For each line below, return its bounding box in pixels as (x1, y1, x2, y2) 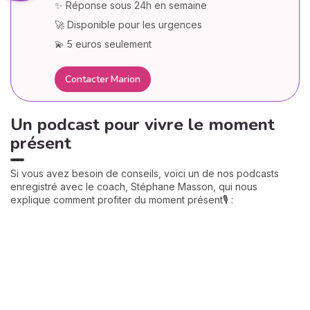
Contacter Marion (65, 72, 140, 86)
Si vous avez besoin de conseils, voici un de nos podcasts (10, 167, 279, 180)
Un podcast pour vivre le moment (10, 113, 275, 136)
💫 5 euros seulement (55, 38, 152, 51)
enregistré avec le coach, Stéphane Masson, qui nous (10, 181, 257, 193)
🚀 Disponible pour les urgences (55, 19, 203, 31)
